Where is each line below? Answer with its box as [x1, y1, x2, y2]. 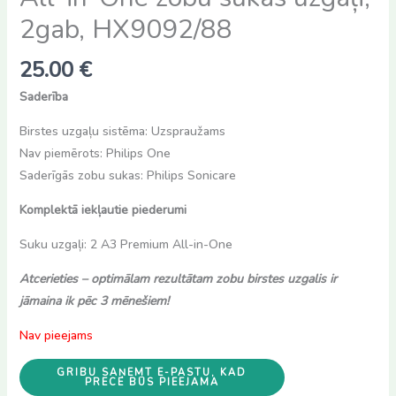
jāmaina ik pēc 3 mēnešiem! [19, 293, 169, 310]
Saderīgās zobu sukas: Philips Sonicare [19, 167, 236, 185]
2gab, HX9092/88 [19, 11, 232, 49]
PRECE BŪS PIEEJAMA [84, 376, 219, 390]
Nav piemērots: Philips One [19, 145, 171, 163]
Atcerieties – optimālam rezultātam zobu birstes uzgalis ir [19, 270, 337, 288]
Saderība [19, 88, 68, 106]
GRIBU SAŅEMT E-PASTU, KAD [57, 366, 247, 380]
